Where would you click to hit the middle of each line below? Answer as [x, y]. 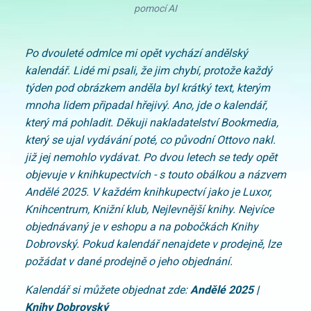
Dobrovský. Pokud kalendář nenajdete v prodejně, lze [153, 244]
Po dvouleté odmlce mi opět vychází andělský [136, 53]
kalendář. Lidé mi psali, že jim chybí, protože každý [149, 70]
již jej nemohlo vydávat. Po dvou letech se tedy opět [151, 157]
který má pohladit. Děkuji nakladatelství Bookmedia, [152, 122]
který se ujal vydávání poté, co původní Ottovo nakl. [150, 140]
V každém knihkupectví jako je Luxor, [182, 192]
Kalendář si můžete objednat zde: [108, 289]
